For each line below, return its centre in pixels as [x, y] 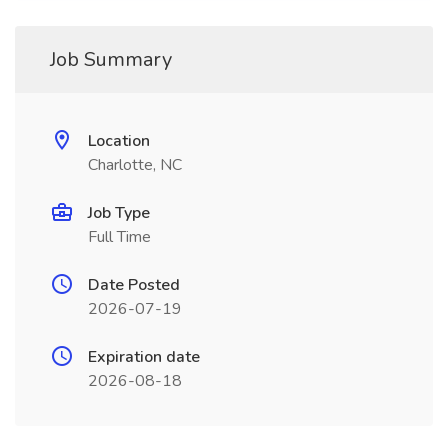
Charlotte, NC [135, 165]
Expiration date [144, 357]
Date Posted [134, 285]
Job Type [119, 213]
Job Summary [111, 59]
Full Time [119, 237]
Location [119, 141]
